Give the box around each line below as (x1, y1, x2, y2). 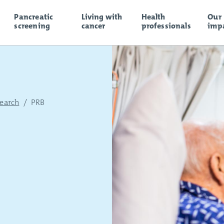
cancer (81, 20, 105, 31)
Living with (81, 11, 122, 22)
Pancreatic (14, 11, 53, 22)
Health (141, 11, 165, 22)
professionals (141, 20, 191, 31)
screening (14, 20, 50, 31)
